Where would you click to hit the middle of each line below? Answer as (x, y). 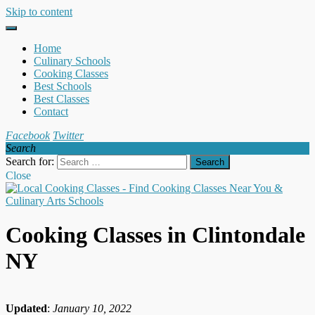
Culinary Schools (72, 61)
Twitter (68, 135)
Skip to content (39, 12)
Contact (51, 111)
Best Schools (63, 86)
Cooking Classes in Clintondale (155, 235)
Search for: (30, 161)
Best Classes (62, 99)
